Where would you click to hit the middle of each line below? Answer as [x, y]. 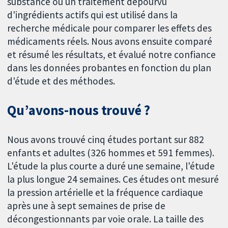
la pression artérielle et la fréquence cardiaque [105, 193]
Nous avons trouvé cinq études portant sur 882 [106, 140]
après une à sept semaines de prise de [87, 206]
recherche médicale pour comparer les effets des [110, 28]
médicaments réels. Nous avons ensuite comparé [110, 41]
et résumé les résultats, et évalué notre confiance [112, 54]
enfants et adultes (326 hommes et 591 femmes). [111, 153]
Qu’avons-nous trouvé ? [79, 110]
